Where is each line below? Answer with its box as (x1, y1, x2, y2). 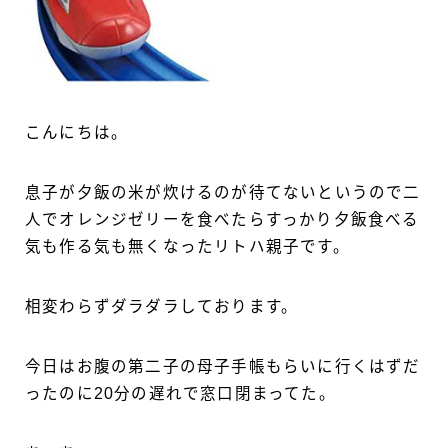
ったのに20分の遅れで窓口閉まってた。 (25, 384, 336, 402)
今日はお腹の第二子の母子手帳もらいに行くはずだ (25, 357, 421, 375)
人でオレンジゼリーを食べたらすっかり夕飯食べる (25, 210, 420, 228)
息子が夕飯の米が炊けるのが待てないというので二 (25, 183, 421, 201)
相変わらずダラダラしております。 (25, 297, 299, 315)
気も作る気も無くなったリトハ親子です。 (25, 237, 350, 255)
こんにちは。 (25, 123, 129, 141)
